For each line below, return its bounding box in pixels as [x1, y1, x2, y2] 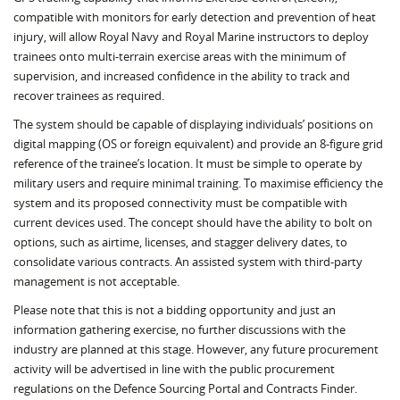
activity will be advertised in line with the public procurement [13, 361, 335, 377]
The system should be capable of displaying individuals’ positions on [13, 116, 373, 132]
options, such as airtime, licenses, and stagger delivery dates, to [13, 234, 347, 250]
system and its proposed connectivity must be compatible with [13, 195, 347, 211]
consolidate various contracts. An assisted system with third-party [13, 254, 362, 270]
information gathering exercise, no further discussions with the [13, 321, 346, 337]
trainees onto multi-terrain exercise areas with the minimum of [13, 48, 346, 64]
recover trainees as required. [13, 87, 164, 104]
